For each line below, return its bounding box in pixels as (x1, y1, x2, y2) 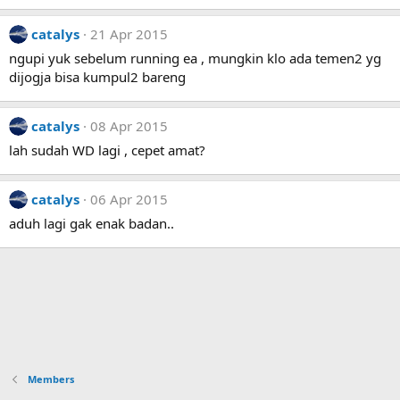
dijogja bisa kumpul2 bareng (9, 68, 186, 86)
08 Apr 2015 (90, 117, 168, 135)
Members (27, 372, 74, 386)
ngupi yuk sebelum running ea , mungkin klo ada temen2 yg (9, 49, 381, 67)
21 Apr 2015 (90, 25, 168, 43)
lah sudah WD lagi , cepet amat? (9, 141, 205, 159)
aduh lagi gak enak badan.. (9, 214, 174, 232)
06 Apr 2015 (90, 190, 168, 208)
